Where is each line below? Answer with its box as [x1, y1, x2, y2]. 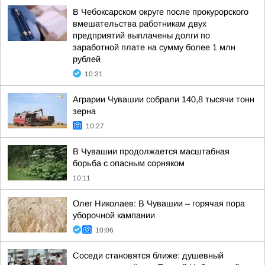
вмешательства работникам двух [73, 19, 206, 28]
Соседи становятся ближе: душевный [73, 251, 224, 260]
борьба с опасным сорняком [73, 159, 185, 168]
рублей [73, 54, 101, 64]
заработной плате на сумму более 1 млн [73, 43, 235, 52]
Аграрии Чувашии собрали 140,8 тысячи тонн [73, 95, 254, 104]
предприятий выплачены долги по [73, 31, 210, 40]
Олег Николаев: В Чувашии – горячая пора [73, 199, 245, 208]
